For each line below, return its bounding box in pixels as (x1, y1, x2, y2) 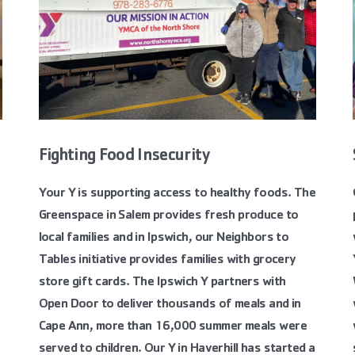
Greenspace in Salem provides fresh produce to (38, 209, 299, 223)
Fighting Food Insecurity (38, 148, 211, 166)
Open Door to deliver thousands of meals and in (38, 298, 301, 311)
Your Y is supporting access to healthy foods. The (38, 187, 316, 200)
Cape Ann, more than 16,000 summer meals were (38, 320, 307, 334)
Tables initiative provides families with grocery (38, 254, 296, 267)
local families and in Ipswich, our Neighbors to (38, 231, 289, 245)
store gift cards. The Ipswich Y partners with (38, 276, 286, 289)
